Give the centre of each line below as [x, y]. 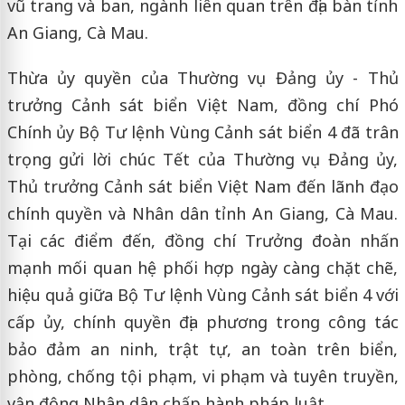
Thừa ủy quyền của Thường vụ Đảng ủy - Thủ [202, 77]
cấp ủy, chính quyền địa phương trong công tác [202, 321]
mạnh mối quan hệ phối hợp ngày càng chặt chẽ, [202, 267]
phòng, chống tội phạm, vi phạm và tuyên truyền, [202, 376]
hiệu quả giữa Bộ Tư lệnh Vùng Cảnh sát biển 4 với [202, 294]
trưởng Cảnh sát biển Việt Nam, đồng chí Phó [202, 104]
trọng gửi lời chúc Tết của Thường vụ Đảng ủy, [202, 159]
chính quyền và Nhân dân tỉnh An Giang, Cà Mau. [202, 213]
